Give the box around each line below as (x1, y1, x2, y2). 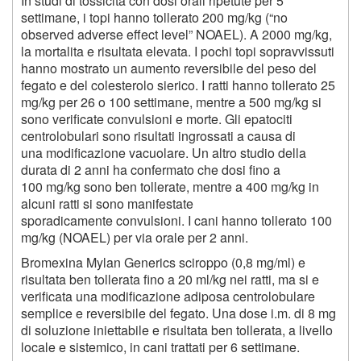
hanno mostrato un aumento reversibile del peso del (21, 59, 317, 78)
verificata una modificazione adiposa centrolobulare (21, 287, 315, 306)
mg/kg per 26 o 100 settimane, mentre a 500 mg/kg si (21, 93, 322, 112)
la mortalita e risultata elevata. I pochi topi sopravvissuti (21, 42, 334, 61)
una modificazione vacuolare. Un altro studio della (21, 143, 306, 163)
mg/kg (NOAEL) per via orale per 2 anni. (21, 228, 248, 247)
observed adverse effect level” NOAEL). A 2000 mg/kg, (21, 25, 332, 44)
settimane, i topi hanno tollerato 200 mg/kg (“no (21, 8, 288, 27)
